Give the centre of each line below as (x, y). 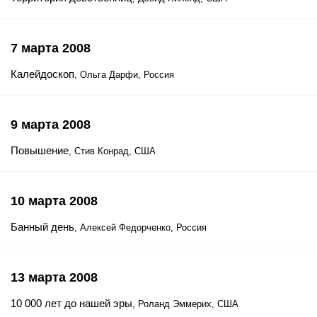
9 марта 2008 (51, 125)
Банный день (42, 227)
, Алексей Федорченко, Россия (140, 227)
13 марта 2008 (54, 277)
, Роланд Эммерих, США (185, 304)
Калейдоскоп (42, 74)
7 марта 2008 (51, 48)
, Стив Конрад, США (112, 151)
